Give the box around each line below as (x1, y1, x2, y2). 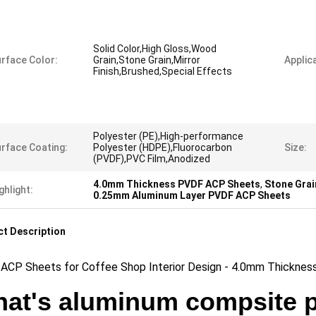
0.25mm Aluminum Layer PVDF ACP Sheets (93, 190, 291, 201)
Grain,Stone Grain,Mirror (93, 54, 200, 66)
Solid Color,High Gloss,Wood (93, 43, 217, 54)
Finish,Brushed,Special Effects (93, 66, 232, 77)
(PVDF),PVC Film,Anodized (93, 153, 210, 164)
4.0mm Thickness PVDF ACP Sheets (93, 178, 260, 190)
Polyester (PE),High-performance (93, 130, 243, 142)
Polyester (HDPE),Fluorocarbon (93, 142, 232, 153)
